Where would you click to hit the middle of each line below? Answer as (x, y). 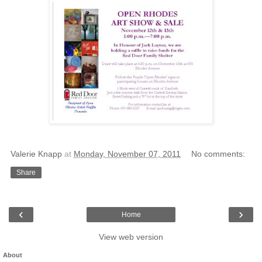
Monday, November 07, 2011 (127, 154)
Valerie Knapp (36, 154)
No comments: (218, 154)
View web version (131, 237)
